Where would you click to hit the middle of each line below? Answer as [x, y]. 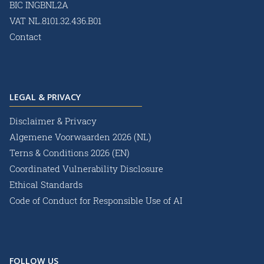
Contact [25, 37]
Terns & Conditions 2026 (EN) [71, 153]
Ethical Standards [46, 185]
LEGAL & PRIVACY [45, 97]
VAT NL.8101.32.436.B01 [55, 21]
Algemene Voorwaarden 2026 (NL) [82, 137]
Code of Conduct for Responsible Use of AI [96, 201]
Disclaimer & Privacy [53, 121]
